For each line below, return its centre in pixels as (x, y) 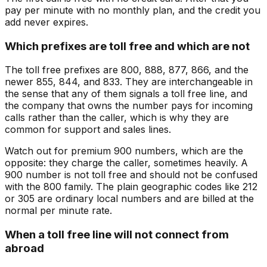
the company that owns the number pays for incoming (129, 106)
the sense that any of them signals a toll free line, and (126, 94)
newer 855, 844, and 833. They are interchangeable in (129, 82)
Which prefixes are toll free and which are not (127, 46)
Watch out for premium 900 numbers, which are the (124, 151)
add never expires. (46, 22)
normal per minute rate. (58, 211)
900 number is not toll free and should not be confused (131, 175)
